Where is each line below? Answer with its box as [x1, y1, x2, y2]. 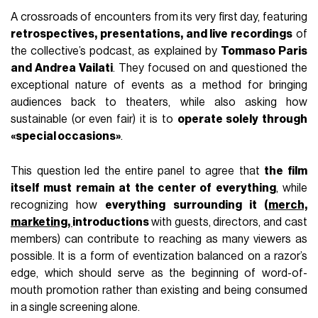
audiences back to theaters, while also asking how [11, 96, 307, 108]
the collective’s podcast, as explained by [11, 45, 221, 57]
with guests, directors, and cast [150, 216, 307, 228]
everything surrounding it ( [105, 199, 268, 211]
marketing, [11, 216, 72, 228]
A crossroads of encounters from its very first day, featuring [11, 11, 307, 23]
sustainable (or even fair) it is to [11, 113, 177, 125]
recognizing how [11, 199, 106, 211]
